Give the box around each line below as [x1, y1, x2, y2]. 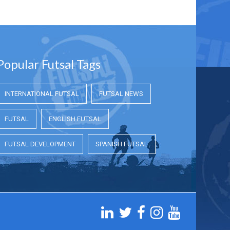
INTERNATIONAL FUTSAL [5, 89, 79, 98]
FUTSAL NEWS [99, 89, 143, 98]
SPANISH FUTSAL [95, 140, 148, 148]
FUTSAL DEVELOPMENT [5, 140, 75, 148]
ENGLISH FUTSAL [49, 114, 101, 123]
